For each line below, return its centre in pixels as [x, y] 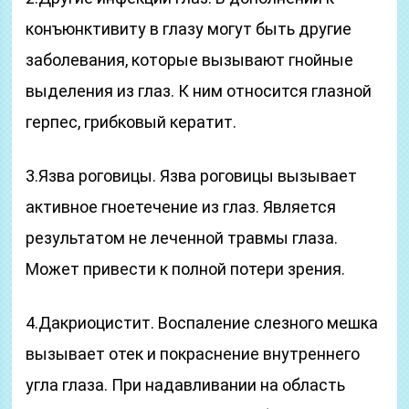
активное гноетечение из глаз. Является [181, 207]
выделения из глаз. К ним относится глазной [199, 91]
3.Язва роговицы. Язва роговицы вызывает [192, 176]
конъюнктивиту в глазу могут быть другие [189, 29]
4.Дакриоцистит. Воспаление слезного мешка [202, 323]
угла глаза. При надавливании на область [186, 385]
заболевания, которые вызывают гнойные [190, 60]
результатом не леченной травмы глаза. [182, 238]
